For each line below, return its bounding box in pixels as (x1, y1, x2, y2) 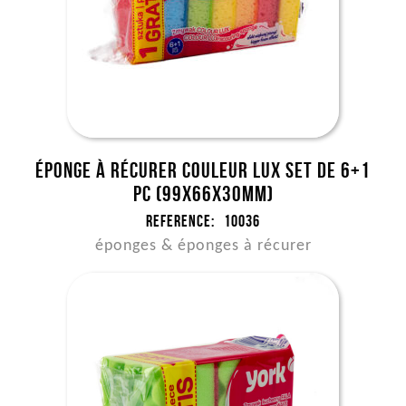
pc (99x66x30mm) (132, 182, 274, 206)
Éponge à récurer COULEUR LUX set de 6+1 (35, 159, 371, 182)
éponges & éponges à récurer (94, 237, 312, 255)
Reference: (146, 212, 215, 230)
